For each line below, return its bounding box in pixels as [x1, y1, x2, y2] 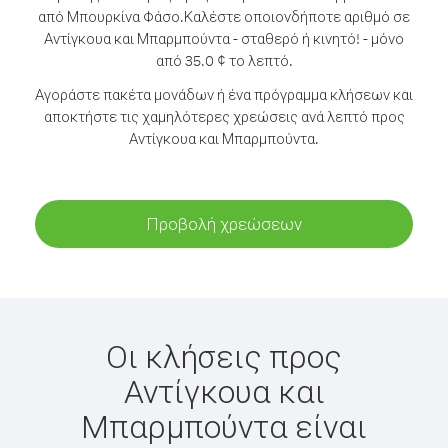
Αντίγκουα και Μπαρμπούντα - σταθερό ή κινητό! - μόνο [44, 29, 404, 48]
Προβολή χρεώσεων [146, 213, 302, 234]
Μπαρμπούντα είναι [81, 405, 367, 446]
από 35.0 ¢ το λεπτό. [155, 51, 293, 70]
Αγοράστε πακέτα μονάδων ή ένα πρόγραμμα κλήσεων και [35, 85, 413, 104]
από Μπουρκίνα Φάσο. [38, 7, 184, 26]
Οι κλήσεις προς [106, 335, 342, 376]
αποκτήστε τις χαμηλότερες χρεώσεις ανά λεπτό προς [43, 107, 405, 126]
